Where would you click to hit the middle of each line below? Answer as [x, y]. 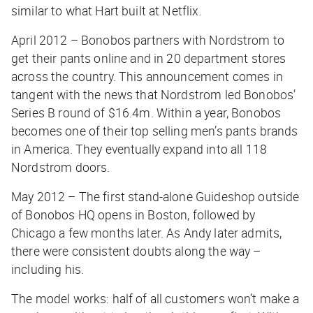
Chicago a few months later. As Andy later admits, [147, 233]
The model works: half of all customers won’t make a [155, 299]
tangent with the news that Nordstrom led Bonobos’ [154, 95]
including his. [48, 269]
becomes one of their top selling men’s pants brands [155, 131]
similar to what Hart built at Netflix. [107, 11]
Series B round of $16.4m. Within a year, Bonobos [146, 113]
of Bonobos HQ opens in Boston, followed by [133, 215]
